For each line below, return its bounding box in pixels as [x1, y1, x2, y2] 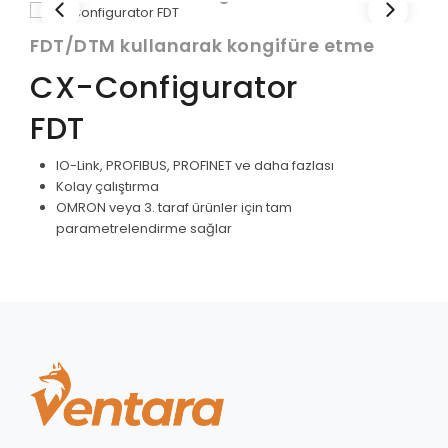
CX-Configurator [30, 65, 298, 109]
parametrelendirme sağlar [56, 219, 232, 238]
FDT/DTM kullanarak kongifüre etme [30, 33, 375, 58]
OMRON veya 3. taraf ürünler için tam [56, 198, 292, 217]
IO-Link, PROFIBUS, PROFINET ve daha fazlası [56, 156, 334, 175]
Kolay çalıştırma [56, 177, 159, 196]
